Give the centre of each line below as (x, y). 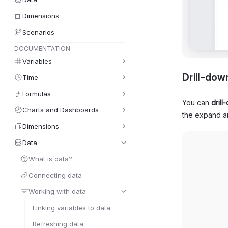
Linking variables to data (72, 208)
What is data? (50, 159)
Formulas (37, 94)
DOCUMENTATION (42, 49)
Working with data (57, 191)
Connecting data (55, 175)
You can (197, 103)
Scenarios (38, 32)
